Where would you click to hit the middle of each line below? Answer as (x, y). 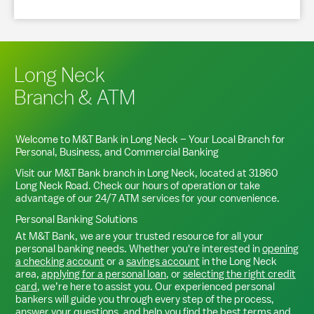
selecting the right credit (239, 274)
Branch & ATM (75, 97)
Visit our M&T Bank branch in (81, 173)
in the (214, 261)
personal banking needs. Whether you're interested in (139, 248)
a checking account (60, 261)
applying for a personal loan (104, 274)
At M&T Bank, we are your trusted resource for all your (139, 236)
